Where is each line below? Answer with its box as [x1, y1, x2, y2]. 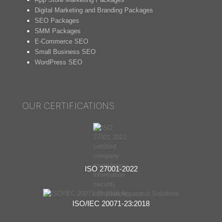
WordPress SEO [35, 58, 82, 66]
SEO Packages [35, 17, 79, 24]
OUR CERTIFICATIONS [22, 101, 114, 111]
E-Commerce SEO [35, 38, 88, 45]
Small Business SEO [35, 48, 96, 55]
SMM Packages [35, 27, 81, 35]
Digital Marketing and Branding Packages [35, 6, 153, 14]
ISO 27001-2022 [84, 165, 138, 173]
